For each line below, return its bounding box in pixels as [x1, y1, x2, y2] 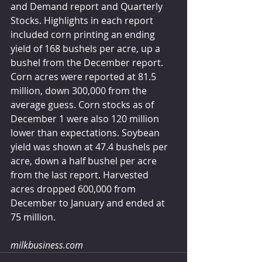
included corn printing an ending [11, 27, 157, 41]
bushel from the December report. [11, 56, 166, 69]
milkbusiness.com [11, 238, 83, 251]
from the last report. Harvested [11, 168, 151, 181]
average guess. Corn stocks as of [11, 98, 156, 111]
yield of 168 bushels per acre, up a [11, 42, 163, 55]
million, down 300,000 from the [11, 84, 149, 97]
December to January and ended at [11, 196, 167, 209]
